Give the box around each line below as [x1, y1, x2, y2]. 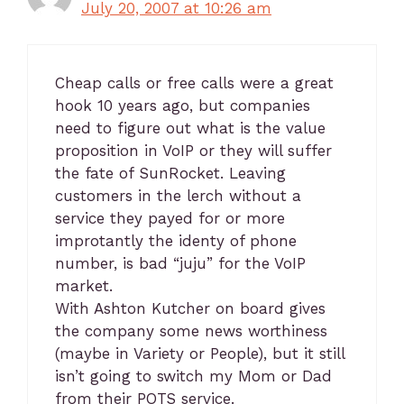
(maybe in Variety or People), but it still [55, 344, 344, 363]
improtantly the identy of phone [55, 232, 297, 250]
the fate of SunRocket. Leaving [55, 164, 286, 182]
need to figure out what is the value [55, 119, 326, 137]
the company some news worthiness [55, 322, 327, 340]
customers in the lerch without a [55, 187, 301, 205]
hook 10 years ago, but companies [55, 96, 310, 115]
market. [55, 277, 113, 295]
